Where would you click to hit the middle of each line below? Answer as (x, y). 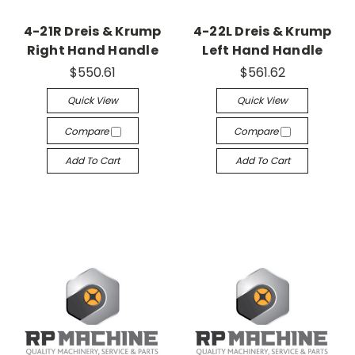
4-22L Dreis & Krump (262, 32)
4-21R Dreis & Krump (92, 32)
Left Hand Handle (263, 51)
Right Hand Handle (92, 51)
